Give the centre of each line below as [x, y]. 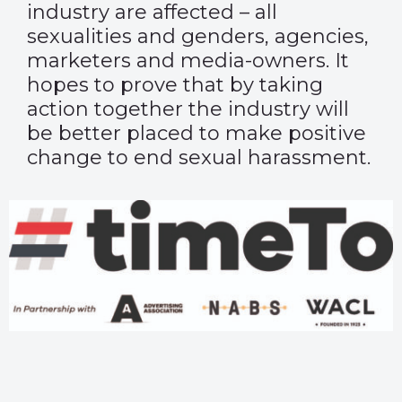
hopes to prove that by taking [175, 85]
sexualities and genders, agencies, [198, 36]
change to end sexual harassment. [199, 157]
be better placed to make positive [197, 133]
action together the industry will [188, 109]
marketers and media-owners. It [188, 61]
